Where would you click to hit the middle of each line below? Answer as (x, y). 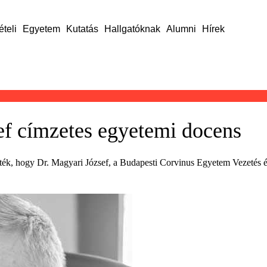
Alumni (181, 29)
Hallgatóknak (132, 29)
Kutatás (82, 29)
